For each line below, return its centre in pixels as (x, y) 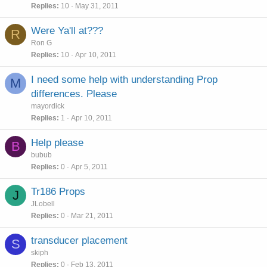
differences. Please (74, 94)
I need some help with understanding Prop (124, 80)
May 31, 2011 (97, 6)
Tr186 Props (58, 192)
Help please (57, 143)
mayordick (48, 106)
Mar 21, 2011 (92, 215)
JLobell (43, 204)
